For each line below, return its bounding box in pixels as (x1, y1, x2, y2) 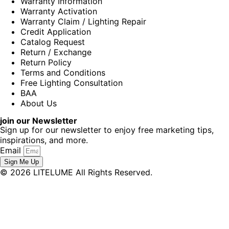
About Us (20, 98, 57, 108)
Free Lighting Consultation (20, 77, 123, 88)
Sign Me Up (4, 157, 39, 166)
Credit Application (20, 26, 91, 37)
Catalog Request (20, 36, 85, 47)
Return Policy (20, 57, 72, 67)
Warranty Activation (20, 6, 97, 16)
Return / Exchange (20, 47, 91, 57)
